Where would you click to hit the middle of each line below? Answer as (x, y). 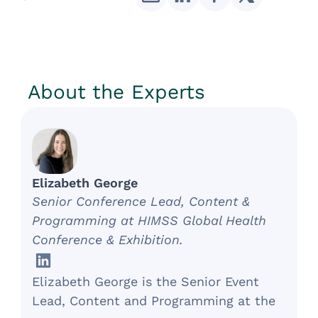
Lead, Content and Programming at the (154, 301)
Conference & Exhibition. (108, 240)
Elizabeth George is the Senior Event (146, 282)
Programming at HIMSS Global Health (149, 221)
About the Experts (117, 92)
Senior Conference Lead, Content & (141, 202)
